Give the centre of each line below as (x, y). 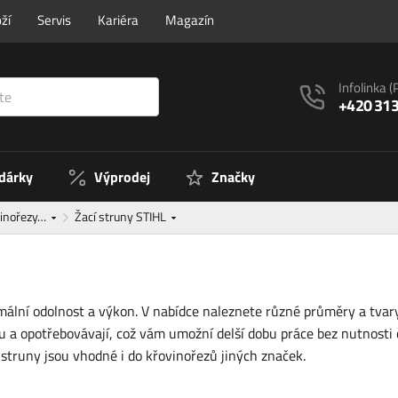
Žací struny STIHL (122, 217)
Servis (54, 20)
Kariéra (118, 20)
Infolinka (364, 87)
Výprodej (122, 177)
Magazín (190, 20)
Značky (233, 177)
